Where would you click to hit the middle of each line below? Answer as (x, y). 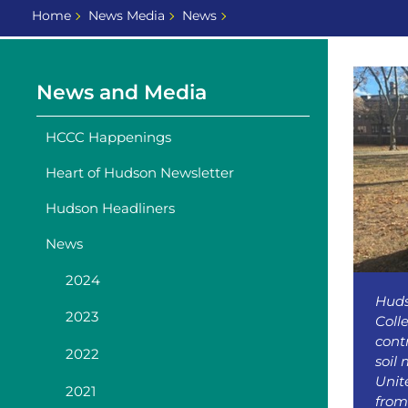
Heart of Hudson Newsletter (140, 172)
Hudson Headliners (110, 209)
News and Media (122, 92)
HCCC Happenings (108, 137)
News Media (126, 15)
